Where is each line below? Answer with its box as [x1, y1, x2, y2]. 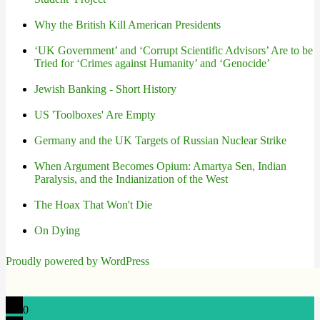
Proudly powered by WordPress [6, 255, 149, 267]
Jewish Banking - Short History [34, 83, 176, 95]
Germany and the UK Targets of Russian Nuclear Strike [34, 134, 286, 146]
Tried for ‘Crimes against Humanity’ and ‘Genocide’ [34, 57, 270, 69]
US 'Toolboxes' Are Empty [34, 109, 156, 121]
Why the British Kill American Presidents [34, 19, 221, 31]
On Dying [34, 224, 80, 236]
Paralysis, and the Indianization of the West [34, 173, 228, 185]
